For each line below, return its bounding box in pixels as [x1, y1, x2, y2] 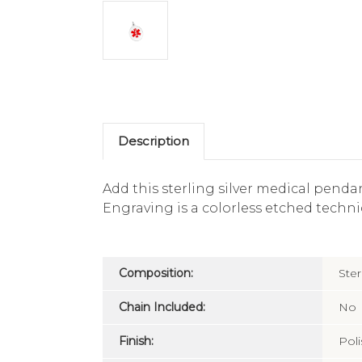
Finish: [119, 333, 154, 348]
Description [118, 133, 189, 149]
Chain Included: [119, 299, 205, 314]
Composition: [119, 265, 193, 280]
